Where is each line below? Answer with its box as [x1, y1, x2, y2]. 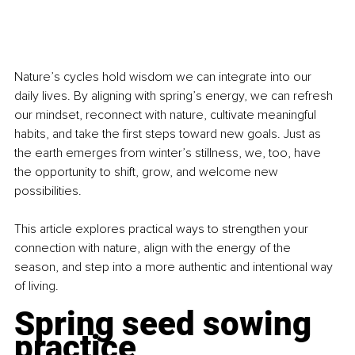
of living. [14, 278, 59, 295]
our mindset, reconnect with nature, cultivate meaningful [14, 107, 319, 124]
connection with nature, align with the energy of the [14, 240, 294, 257]
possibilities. [14, 183, 82, 200]
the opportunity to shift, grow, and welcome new [14, 164, 281, 181]
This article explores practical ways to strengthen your [14, 221, 311, 238]
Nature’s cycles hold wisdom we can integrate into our [14, 69, 315, 86]
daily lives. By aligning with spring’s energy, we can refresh [14, 88, 336, 105]
